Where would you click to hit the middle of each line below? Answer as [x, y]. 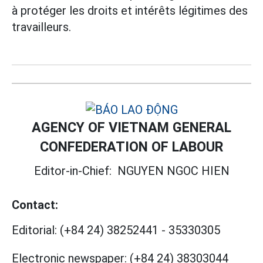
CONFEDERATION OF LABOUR [131, 147]
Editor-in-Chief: [75, 171]
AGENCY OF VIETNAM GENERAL [131, 128]
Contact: [35, 205]
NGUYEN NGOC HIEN [173, 171]
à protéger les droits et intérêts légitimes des [130, 11]
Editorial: [34, 230]
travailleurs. [41, 27]
